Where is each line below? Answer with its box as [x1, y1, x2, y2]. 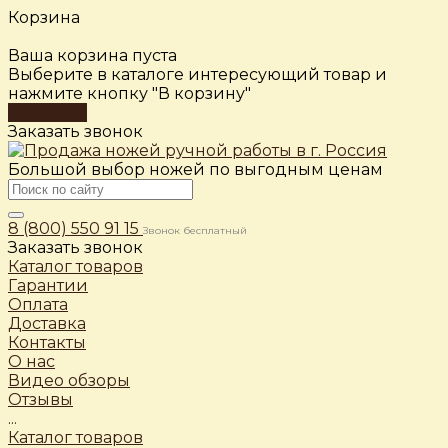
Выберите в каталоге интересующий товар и [8, 65, 387, 84]
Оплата [8, 295, 68, 314]
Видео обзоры [8, 371, 130, 390]
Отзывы [8, 390, 73, 409]
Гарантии [8, 276, 88, 295]
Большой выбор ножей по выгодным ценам [8, 160, 383, 179]
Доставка [8, 314, 86, 333]
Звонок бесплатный [143, 224, 247, 237]
